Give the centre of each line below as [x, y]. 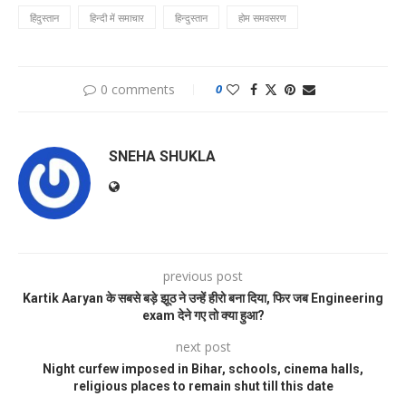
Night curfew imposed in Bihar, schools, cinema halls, [203, 369]
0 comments [138, 90]
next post [203, 347]
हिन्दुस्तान [191, 18]
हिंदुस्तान [44, 18]
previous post [203, 276]
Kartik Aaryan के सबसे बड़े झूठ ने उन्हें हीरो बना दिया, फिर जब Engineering [203, 299]
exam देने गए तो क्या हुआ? [203, 316]
